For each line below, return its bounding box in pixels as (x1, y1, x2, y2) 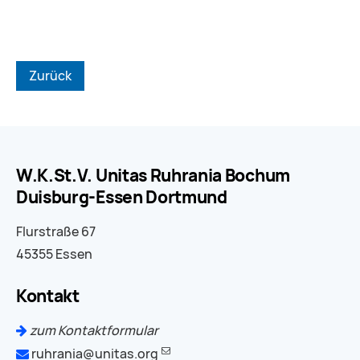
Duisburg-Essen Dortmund (16, 186, 227, 208)
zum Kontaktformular (27, 321, 158, 339)
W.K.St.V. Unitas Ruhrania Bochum (16, 164, 290, 186)
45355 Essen (16, 245, 92, 263)
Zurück (29, 67, 72, 84)
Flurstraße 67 (16, 223, 96, 240)
